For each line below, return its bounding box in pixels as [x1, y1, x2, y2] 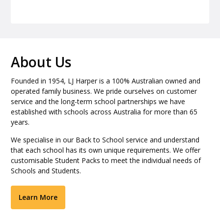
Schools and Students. [11, 166, 82, 176]
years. [11, 117, 30, 127]
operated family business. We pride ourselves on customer [11, 86, 197, 96]
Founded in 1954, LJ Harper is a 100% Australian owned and [11, 76, 201, 86]
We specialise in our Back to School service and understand [11, 135, 200, 145]
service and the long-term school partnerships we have [11, 97, 186, 107]
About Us [11, 53, 72, 72]
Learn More [19, 192, 58, 202]
